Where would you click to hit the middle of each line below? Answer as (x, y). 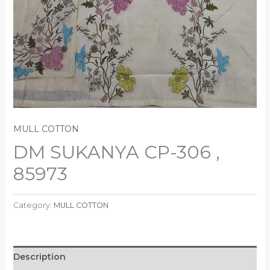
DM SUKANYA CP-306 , (116, 152)
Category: (33, 206)
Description (39, 257)
